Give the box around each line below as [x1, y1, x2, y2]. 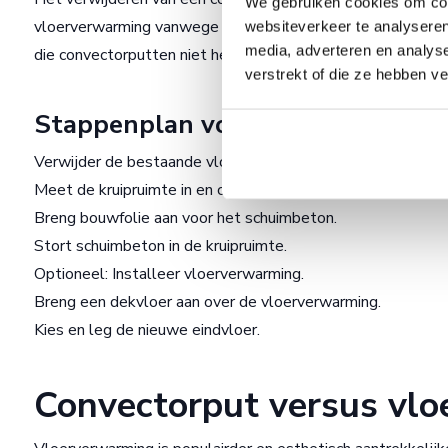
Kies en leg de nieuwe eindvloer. [34, 319, 260, 342]
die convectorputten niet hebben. [34, 44, 266, 67]
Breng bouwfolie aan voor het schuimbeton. [34, 207, 337, 230]
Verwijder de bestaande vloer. [34, 151, 245, 174]
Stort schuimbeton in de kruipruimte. [34, 235, 287, 258]
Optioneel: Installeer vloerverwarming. [34, 263, 304, 286]
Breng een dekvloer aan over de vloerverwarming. [34, 291, 381, 314]
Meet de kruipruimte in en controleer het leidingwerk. [34, 179, 406, 202]
